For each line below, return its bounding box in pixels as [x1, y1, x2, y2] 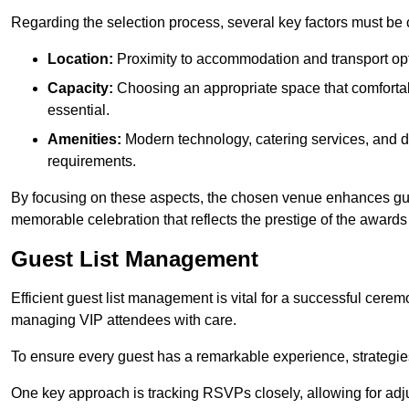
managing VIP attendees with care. [11, 312, 236, 329]
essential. [47, 102, 110, 119]
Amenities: [47, 131, 121, 148]
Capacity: [47, 80, 113, 97]
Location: [47, 51, 113, 68]
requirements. [47, 153, 136, 170]
